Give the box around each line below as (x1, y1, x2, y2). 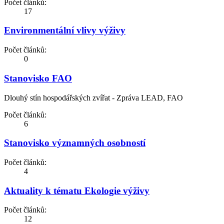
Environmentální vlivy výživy (4, 25, 125, 36)
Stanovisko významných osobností (4, 137, 145, 148)
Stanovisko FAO (4, 72, 72, 83)
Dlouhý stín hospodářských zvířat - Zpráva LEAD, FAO (4, 93, 183, 102)
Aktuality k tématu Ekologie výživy (4, 185, 149, 196)
